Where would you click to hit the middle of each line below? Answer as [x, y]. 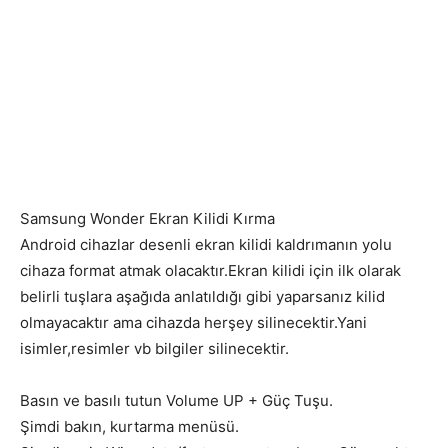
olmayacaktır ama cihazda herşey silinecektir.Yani [193, 323]
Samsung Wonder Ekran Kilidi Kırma [147, 219]
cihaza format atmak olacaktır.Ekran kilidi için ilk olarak [210, 271]
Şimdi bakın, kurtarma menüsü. [129, 427]
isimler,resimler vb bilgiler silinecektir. [154, 349]
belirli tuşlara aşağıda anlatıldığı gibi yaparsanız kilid [202, 297]
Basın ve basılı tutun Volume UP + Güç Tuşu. [176, 401]
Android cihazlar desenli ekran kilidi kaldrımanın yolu [206, 245]
